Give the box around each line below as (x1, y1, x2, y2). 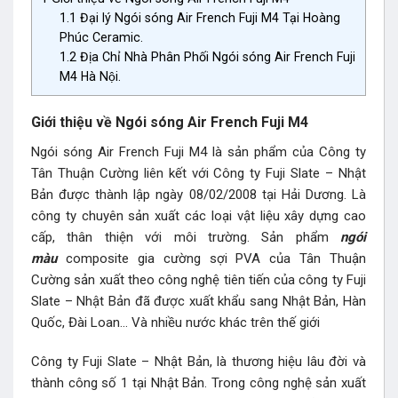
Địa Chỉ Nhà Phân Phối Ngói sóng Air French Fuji (76, 49, 356, 64)
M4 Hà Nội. (60, 68, 122, 84)
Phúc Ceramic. (60, 29, 144, 44)
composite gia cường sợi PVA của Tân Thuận (57, 251, 366, 267)
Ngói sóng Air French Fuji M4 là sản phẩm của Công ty (31, 144, 366, 161)
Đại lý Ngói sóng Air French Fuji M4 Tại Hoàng (76, 10, 341, 25)
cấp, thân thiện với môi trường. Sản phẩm (31, 229, 340, 246)
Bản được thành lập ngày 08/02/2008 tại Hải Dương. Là (31, 187, 366, 203)
